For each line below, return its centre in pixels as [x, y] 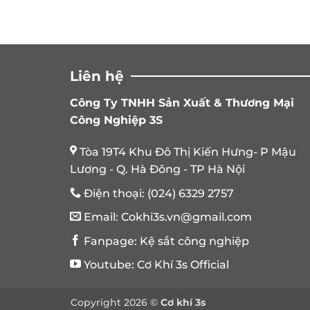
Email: [101, 217]
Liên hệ [97, 76]
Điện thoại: [114, 193]
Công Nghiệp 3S [116, 120]
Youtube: [109, 265]
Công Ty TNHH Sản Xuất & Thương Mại [182, 103]
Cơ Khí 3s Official [183, 265]
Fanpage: [110, 241]
